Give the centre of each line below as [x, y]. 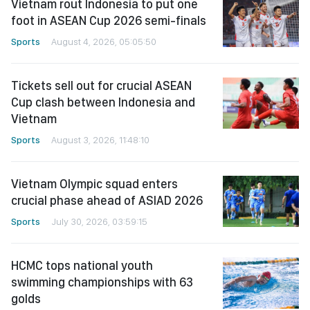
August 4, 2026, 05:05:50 [104, 42]
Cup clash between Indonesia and [103, 102]
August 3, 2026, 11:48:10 [100, 140]
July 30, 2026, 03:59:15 [99, 222]
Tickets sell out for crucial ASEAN [101, 86]
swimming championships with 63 [102, 282]
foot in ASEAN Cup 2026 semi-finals [109, 21]
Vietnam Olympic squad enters [94, 184]
